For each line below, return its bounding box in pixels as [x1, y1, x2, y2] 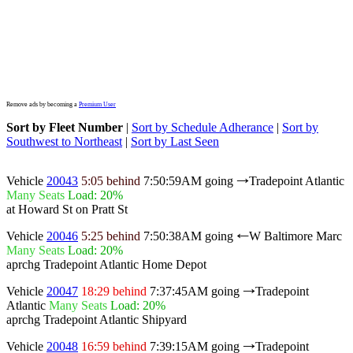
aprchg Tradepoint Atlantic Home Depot [6, 257, 206, 271]
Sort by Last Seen [131, 134, 219, 148]
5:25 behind [81, 229, 140, 243]
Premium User [79, 100, 116, 108]
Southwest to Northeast [6, 134, 122, 148]
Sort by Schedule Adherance [132, 120, 273, 134]
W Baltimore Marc [249, 229, 342, 243]
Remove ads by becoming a [6, 100, 79, 108]
